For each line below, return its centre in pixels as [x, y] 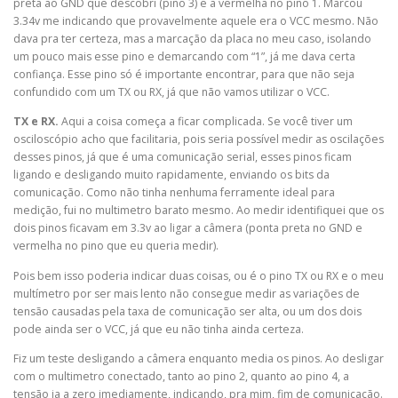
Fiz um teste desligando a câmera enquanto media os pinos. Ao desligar [199, 358]
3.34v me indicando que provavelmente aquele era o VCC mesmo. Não [196, 21]
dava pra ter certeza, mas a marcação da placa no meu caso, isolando [192, 39]
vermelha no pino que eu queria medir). [116, 246]
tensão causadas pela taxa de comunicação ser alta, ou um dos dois [187, 311]
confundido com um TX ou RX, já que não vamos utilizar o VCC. [171, 92]
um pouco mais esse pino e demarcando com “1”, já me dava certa [184, 57]
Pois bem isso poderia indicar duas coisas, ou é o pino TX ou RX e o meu [199, 275]
